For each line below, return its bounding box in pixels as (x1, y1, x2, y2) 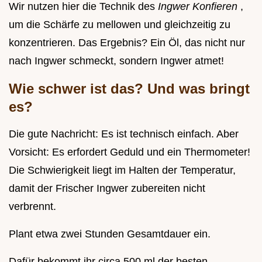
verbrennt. (9, 201, 56, 213)
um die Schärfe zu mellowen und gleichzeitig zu (9, 19, 230, 31)
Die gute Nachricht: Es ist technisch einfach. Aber (9, 128, 239, 140)
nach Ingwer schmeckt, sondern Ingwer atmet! (9, 55, 224, 67)
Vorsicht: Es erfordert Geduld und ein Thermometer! (9, 146, 250, 158)
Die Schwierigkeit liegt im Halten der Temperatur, (9, 164, 236, 177)
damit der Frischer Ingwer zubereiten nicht (9, 182, 205, 195)
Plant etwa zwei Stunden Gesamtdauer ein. (9, 228, 211, 240)
